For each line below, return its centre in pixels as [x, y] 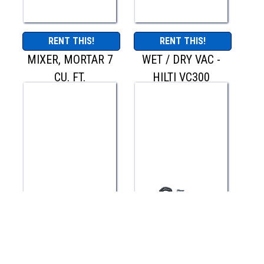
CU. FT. [70, 77]
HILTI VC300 [181, 77]
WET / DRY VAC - [181, 60]
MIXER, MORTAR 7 [70, 60]
